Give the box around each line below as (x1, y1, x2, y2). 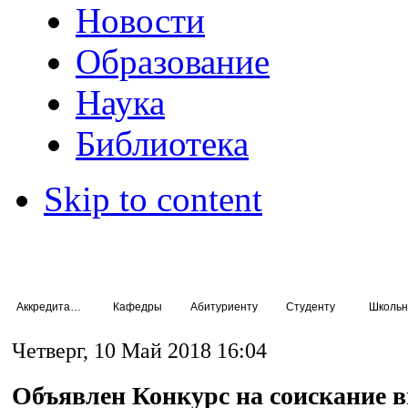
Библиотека (76, 124, 250, 163)
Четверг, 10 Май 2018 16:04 (12, 339, 267, 362)
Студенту (285, 300, 335, 313)
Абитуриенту (189, 300, 258, 313)
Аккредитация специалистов (70, 300, 81, 313)
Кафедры (112, 300, 162, 313)
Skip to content (44, 179, 262, 219)
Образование (76, 42, 270, 81)
